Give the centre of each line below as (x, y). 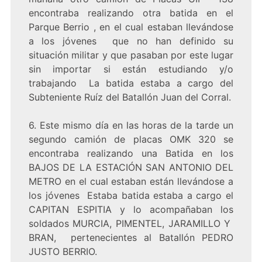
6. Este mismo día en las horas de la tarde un (131, 125)
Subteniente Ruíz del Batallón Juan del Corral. (130, 97)
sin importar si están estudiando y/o (131, 69)
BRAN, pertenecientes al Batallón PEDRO (131, 238)
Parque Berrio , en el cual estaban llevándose (131, 27)
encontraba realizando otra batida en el (131, 13)
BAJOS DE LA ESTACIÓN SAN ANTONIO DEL (131, 168)
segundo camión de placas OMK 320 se (131, 139)
